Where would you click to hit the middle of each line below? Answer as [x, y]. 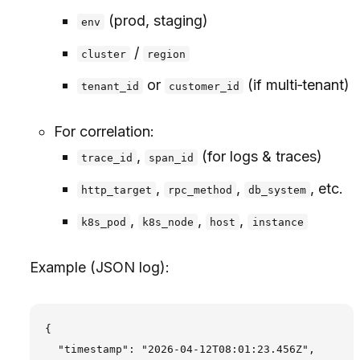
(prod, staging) [156, 20]
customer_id [205, 86]
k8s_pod [103, 222]
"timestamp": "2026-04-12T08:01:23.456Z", [180, 350]
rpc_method [200, 190]
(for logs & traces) [260, 156]
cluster [103, 54]
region [167, 54]
